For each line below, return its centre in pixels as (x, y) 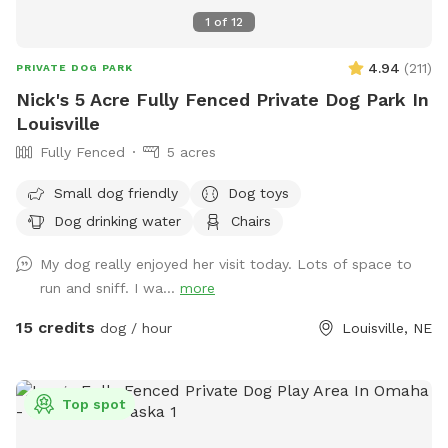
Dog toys (258, 192)
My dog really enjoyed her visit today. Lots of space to (226, 264)
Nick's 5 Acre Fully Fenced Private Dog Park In (222, 100)
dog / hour (133, 328)
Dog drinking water (117, 220)
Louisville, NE (387, 328)
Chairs (251, 220)
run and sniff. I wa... (110, 288)
